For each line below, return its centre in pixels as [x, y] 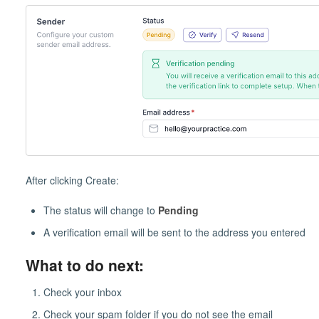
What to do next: [84, 265]
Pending [178, 210]
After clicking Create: [72, 180]
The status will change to [100, 210]
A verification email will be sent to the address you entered [174, 232]
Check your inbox [82, 292]
